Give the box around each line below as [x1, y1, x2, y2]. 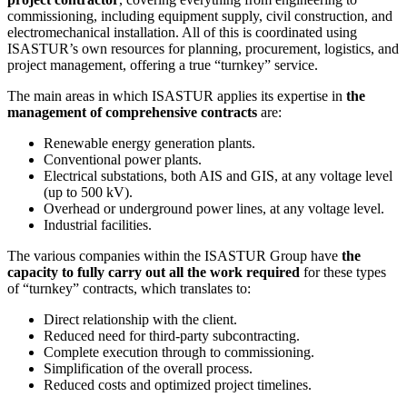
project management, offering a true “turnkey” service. [7, 57, 318, 74]
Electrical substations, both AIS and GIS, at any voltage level [44, 168, 392, 184]
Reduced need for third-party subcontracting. [44, 328, 300, 344]
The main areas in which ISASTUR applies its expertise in [7, 88, 346, 104]
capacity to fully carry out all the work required [7, 264, 300, 281]
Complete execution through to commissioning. [44, 344, 314, 361]
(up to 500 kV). [44, 184, 133, 201]
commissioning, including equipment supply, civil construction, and [7, 8, 392, 25]
